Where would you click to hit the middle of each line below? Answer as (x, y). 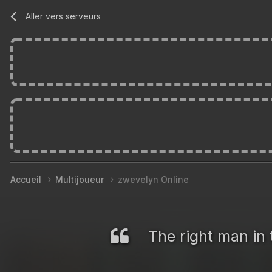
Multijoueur (81, 179)
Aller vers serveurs (63, 16)
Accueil (27, 179)
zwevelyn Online (153, 179)
